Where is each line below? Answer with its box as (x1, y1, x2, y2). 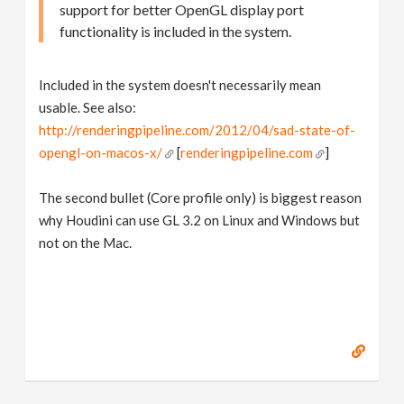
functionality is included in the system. (60, 23, 292, 40)
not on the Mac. (39, 234, 133, 251)
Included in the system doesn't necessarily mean (39, 77, 322, 93)
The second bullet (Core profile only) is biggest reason (39, 189, 363, 206)
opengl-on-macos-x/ (39, 144, 163, 161)
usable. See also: (39, 99, 137, 115)
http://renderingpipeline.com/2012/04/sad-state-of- (39, 122, 356, 138)
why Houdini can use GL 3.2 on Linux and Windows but (39, 212, 361, 228)
